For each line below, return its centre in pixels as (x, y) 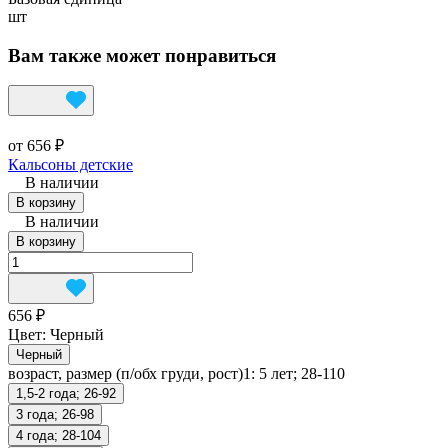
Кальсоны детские (70, 165)
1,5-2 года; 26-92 (66, 394)
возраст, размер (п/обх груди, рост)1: (133, 374)
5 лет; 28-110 (302, 374)
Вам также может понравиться (142, 55)
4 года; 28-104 (58, 436)
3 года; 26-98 (55, 415)
